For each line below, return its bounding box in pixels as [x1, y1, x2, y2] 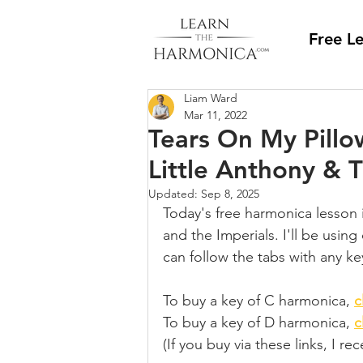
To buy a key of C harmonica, [163, 292, 354, 310]
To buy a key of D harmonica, [163, 314, 354, 331]
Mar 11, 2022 [184, 108, 247, 122]
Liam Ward [184, 91, 237, 105]
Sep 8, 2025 [201, 186, 259, 201]
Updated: [148, 186, 201, 201]
